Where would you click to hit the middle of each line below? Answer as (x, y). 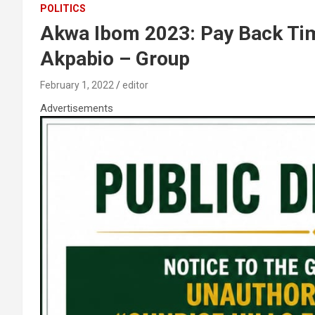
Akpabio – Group (115, 58)
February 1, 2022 (77, 85)
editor (135, 85)
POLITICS (63, 8)
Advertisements (77, 108)
